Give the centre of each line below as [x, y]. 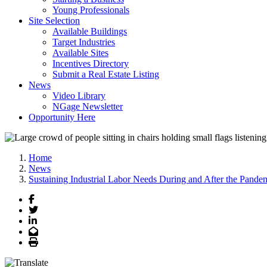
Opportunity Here [62, 117]
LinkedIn [54, 220]
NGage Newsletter [88, 106]
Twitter [51, 209]
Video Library [79, 96]
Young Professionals [91, 10]
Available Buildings [90, 31]
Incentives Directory [91, 63]
